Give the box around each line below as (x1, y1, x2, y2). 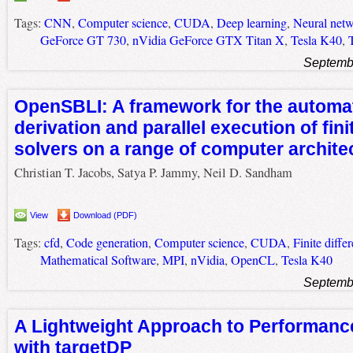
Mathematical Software (39, 251, 156, 269)
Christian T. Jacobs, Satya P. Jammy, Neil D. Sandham (13, 164, 292, 182)
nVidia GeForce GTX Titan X (132, 31, 284, 49)
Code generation (65, 234, 148, 252)
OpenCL (230, 251, 275, 269)
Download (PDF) (72, 210, 137, 221)
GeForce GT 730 (39, 31, 126, 49)
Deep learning (216, 13, 287, 32)
